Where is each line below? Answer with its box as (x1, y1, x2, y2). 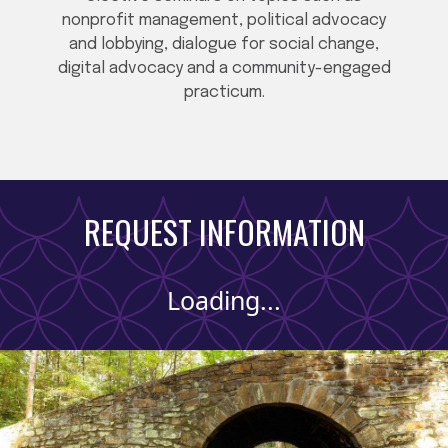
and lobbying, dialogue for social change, (69, 36, 379, 54)
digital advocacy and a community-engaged (57, 60, 391, 78)
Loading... (167, 282, 281, 317)
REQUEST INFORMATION (83, 207, 365, 255)
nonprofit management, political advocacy (62, 12, 386, 30)
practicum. (183, 84, 265, 102)
